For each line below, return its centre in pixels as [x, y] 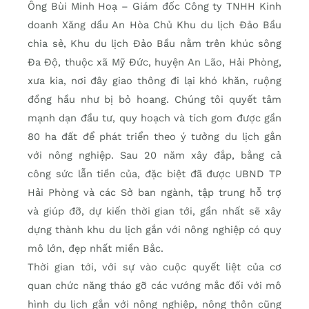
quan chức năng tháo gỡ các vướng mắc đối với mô [154, 286]
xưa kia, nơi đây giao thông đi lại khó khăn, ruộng [154, 81]
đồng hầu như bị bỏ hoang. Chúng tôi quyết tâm [154, 100]
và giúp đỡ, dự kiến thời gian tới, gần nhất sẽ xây [154, 211]
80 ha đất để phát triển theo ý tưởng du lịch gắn [154, 137]
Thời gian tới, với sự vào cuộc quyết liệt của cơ [154, 267]
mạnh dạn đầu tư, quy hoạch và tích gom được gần [154, 118]
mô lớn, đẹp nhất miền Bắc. [99, 249]
